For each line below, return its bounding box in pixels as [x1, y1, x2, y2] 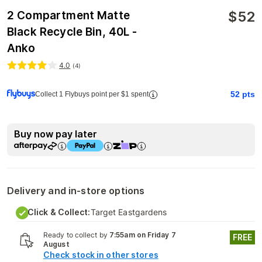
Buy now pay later [14, 128, 97, 140]
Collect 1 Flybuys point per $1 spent [35, 90, 149, 98]
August [43, 240, 70, 249]
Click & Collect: [27, 207, 91, 217]
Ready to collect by [43, 230, 109, 239]
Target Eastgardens [90, 207, 167, 217]
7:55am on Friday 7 [109, 230, 176, 239]
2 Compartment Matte [7, 9, 130, 22]
